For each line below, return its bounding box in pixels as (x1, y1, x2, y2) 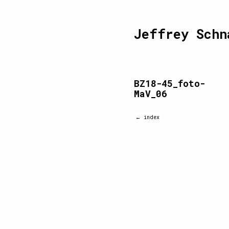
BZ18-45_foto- (134, 77, 205, 89)
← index (135, 114, 159, 121)
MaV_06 (134, 87, 167, 100)
